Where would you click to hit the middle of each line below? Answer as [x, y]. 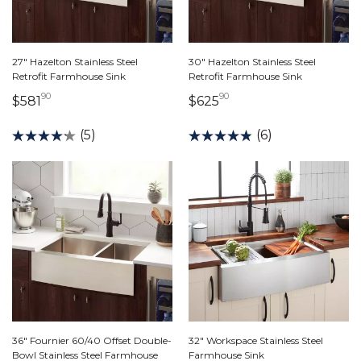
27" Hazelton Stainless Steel [75, 62]
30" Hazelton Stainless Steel [252, 62]
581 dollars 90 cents [113, 100]
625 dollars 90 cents [292, 100]
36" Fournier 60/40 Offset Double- [92, 340]
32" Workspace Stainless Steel [256, 340]
